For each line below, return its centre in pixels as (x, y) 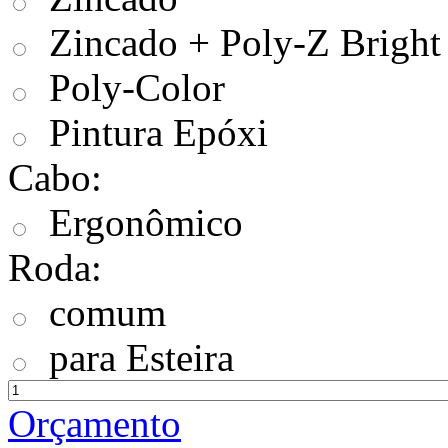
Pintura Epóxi (158, 132)
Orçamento (94, 423)
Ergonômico (146, 222)
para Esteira (141, 357)
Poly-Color (137, 87)
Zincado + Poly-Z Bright (245, 42)
